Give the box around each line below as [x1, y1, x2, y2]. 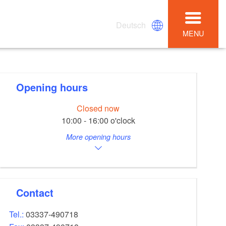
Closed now [77, 102, 120, 115]
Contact [23, 185, 54, 200]
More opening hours [66, 132, 131, 142]
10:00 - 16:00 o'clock [61, 115, 135, 127]
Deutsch [116, 19, 146, 31]
